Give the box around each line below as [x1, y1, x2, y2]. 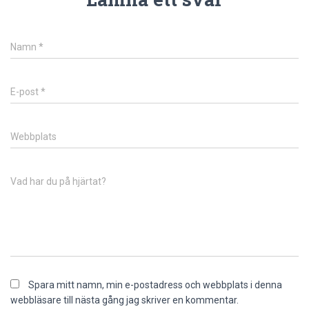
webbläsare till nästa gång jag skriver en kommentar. [10, 295, 239, 306]
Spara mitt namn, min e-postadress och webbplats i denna [28, 279, 282, 290]
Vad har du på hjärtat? [10, 176, 106, 187]
